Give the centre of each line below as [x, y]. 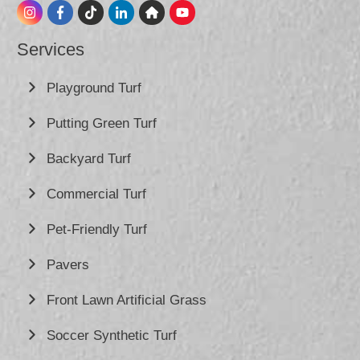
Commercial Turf [98, 194]
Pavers [68, 265]
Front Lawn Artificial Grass [129, 301]
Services [51, 50]
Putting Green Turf [104, 124]
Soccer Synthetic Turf [114, 336]
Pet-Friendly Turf [97, 230]
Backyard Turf [91, 159]
